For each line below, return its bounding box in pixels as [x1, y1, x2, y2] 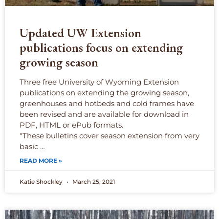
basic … [20, 142, 45, 152]
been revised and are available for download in [20, 109, 189, 119]
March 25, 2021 [71, 178, 115, 186]
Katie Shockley [20, 178, 64, 186]
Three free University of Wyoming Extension [20, 77, 179, 87]
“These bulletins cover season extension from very [20, 131, 199, 141]
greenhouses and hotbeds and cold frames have [20, 99, 194, 109]
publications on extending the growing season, [20, 88, 189, 98]
